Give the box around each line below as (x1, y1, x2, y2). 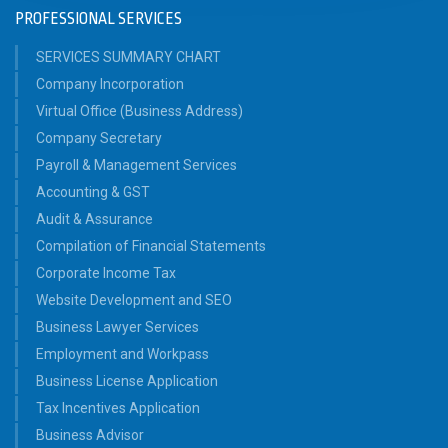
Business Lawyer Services (36, 319, 199, 336)
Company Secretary (36, 130, 162, 147)
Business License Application (36, 373, 218, 390)
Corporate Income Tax (36, 265, 176, 282)
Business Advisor (36, 427, 144, 444)
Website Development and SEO (36, 292, 232, 309)
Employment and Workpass (36, 346, 209, 363)
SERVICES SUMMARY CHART (36, 49, 221, 66)
